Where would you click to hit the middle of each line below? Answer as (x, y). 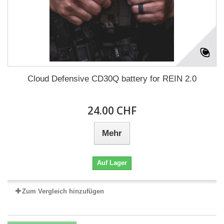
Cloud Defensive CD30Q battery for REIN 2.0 (112, 79)
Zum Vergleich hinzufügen (63, 191)
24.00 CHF (112, 110)
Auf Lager (112, 163)
